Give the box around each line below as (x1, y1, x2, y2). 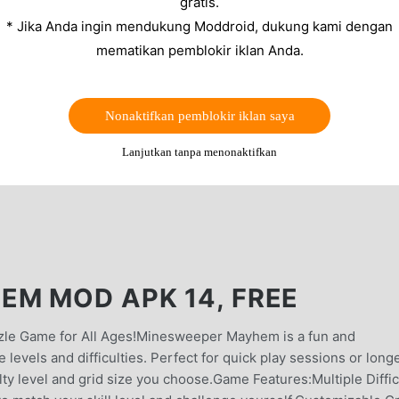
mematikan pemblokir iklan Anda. (95, 41, 304, 59)
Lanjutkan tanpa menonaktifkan (122, 144, 277, 159)
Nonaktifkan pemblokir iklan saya (104, 108, 295, 123)
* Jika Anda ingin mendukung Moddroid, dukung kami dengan (6, 17, 393, 35)
